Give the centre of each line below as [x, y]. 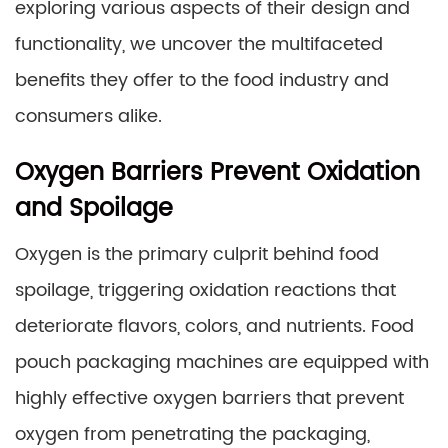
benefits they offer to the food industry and [202, 80]
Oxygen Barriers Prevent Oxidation [217, 173]
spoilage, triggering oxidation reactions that [205, 290]
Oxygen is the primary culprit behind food [197, 254]
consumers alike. [88, 116]
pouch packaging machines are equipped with [222, 362]
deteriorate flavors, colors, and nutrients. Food [214, 326]
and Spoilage [94, 209]
